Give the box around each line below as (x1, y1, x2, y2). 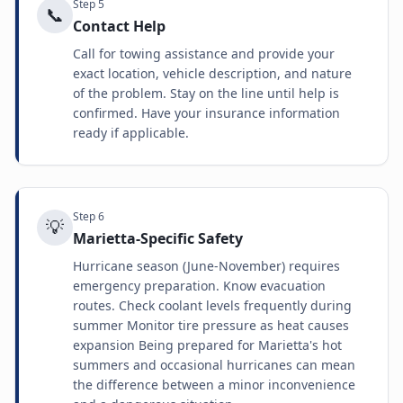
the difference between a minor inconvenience (73, 376, 355, 393)
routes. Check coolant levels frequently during (73, 297, 352, 314)
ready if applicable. (73, 124, 189, 141)
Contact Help (73, 16, 166, 36)
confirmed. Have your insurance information (73, 104, 340, 121)
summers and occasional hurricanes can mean (73, 356, 355, 373)
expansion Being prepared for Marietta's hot (73, 336, 342, 354)
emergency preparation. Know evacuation (73, 277, 326, 294)
